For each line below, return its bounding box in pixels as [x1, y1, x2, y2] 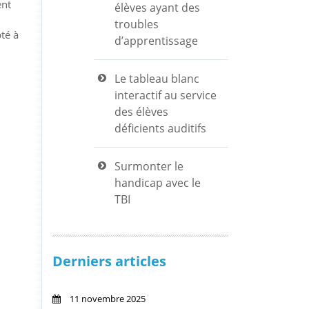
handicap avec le [114, 175, 201, 190]
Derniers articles [52, 252, 166, 270]
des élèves [114, 104, 168, 119]
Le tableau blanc [114, 71, 199, 86]
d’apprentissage [114, 33, 198, 48]
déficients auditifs [114, 121, 206, 136]
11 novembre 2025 [61, 292, 146, 305]
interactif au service [114, 88, 217, 103]
